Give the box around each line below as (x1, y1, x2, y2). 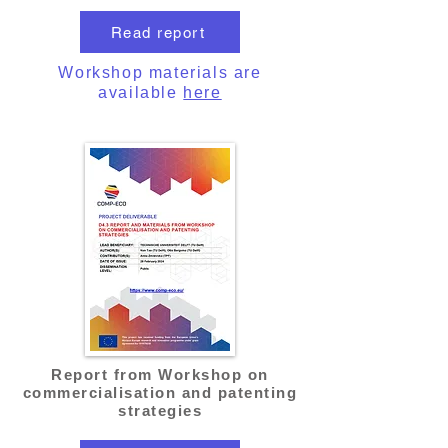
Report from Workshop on (51, 366, 269, 383)
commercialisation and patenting (22, 384, 298, 401)
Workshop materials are (58, 64, 262, 81)
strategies (118, 402, 202, 419)
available (98, 84, 184, 101)
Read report (110, 23, 206, 41)
